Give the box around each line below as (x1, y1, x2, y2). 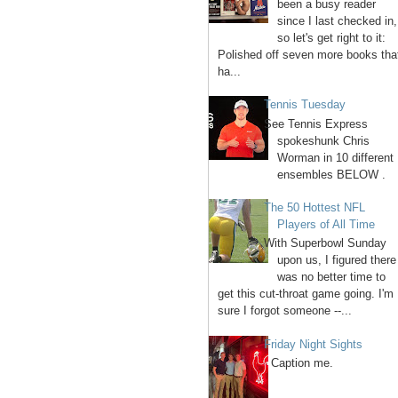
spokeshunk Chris (277, 133, 370, 147)
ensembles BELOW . (277, 167, 386, 181)
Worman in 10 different (277, 150, 394, 164)
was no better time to (277, 270, 386, 284)
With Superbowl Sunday (264, 236, 387, 251)
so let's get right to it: (277, 30, 386, 44)
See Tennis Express (264, 116, 369, 131)
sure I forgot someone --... (218, 304, 352, 318)
